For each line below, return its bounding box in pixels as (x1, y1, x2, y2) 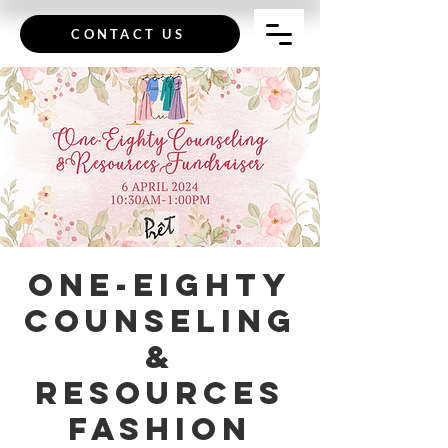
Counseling (23, 301, 297, 341)
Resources (35, 373, 285, 413)
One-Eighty (28, 265, 292, 305)
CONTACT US (71, 26, 185, 42)
